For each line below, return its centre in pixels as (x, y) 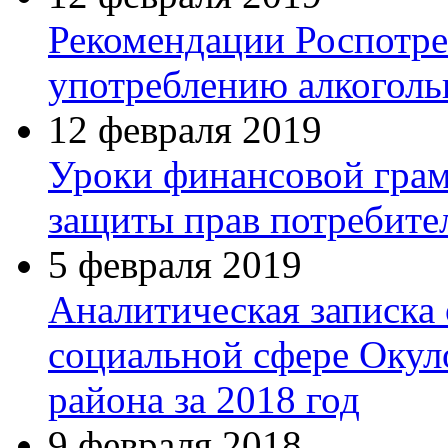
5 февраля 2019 (175, 264)
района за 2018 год (204, 399)
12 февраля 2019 (185, 129)
